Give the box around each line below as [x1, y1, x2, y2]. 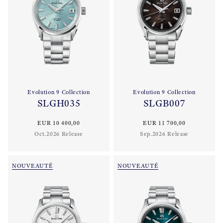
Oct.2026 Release [34, 130, 83, 138]
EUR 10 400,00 [37, 119, 80, 127]
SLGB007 [143, 97, 186, 110]
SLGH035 [37, 97, 81, 110]
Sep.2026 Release [139, 130, 189, 138]
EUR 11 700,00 [143, 119, 186, 127]
